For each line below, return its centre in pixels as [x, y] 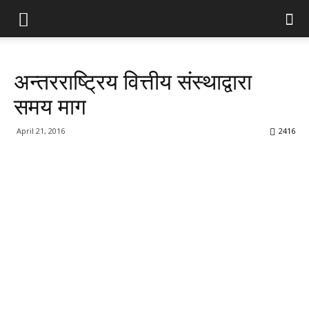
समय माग [50, 107]
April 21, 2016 [41, 131]
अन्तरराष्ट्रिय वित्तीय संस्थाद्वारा [133, 82]
